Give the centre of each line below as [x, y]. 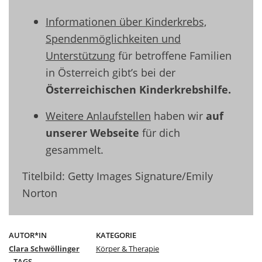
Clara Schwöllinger [44, 249]
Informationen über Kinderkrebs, [126, 22]
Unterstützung [80, 56]
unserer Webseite [92, 133]
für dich [160, 133]
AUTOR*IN [28, 235]
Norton [40, 193]
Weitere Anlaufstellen [98, 116]
